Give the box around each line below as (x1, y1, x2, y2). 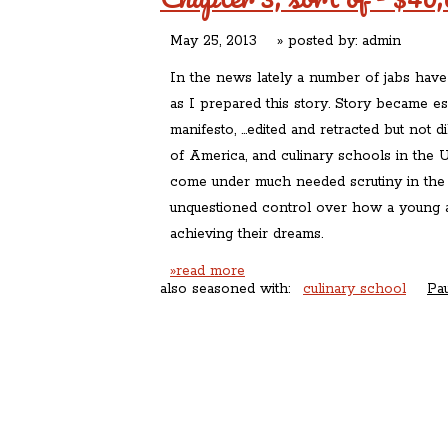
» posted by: (257, 32, 362, 50)
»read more (170, 262, 245, 280)
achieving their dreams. (170, 225, 323, 243)
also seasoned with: (160, 280, 295, 298)
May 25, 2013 (170, 32, 257, 50)
